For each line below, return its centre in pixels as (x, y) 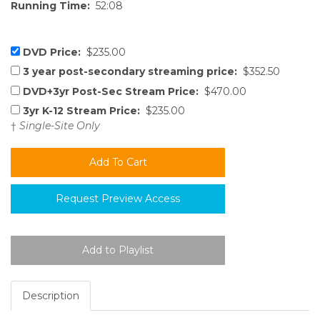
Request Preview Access (118, 198)
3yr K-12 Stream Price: (81, 110)
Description (51, 295)
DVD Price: (52, 52)
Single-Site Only (60, 125)
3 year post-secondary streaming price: (130, 72)
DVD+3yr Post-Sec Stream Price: (111, 91)
